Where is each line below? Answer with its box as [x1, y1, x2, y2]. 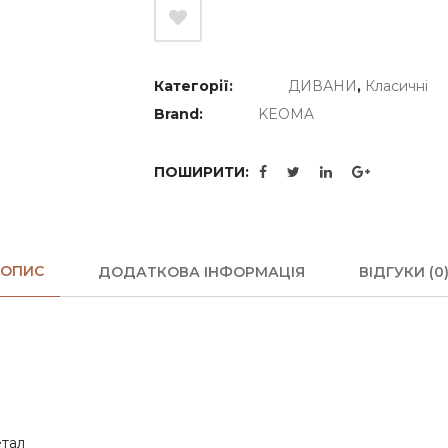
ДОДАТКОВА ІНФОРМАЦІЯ [97, 262, 305, 281]
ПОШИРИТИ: [154, 163, 249, 181]
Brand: [154, 105, 207, 123]
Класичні [365, 77, 428, 95]
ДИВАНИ [288, 77, 357, 95]
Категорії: [154, 77, 237, 95]
